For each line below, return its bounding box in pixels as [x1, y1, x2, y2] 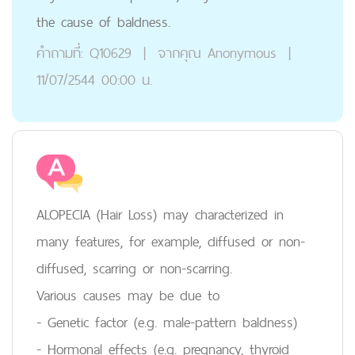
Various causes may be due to [36, 283, 219, 307]
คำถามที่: [36, 40, 83, 65]
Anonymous [207, 40, 277, 65]
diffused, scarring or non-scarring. [36, 256, 232, 281]
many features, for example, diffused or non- [36, 229, 305, 254]
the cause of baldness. [36, 10, 170, 34]
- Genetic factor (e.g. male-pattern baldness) [36, 310, 297, 334]
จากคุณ [151, 40, 201, 65]
